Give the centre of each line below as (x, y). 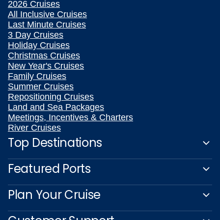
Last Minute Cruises (47, 25)
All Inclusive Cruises (47, 14)
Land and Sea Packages (56, 107)
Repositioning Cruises (51, 97)
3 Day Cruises (36, 35)
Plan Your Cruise (55, 195)
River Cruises (34, 128)
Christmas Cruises (44, 56)
